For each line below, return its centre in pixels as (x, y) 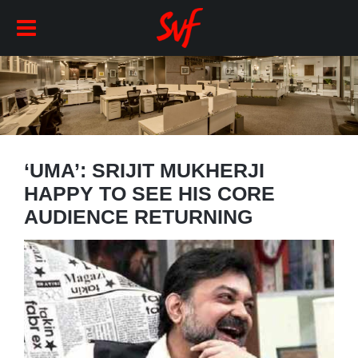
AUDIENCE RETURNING (138, 216)
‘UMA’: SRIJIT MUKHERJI (144, 170)
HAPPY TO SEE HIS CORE (149, 193)
